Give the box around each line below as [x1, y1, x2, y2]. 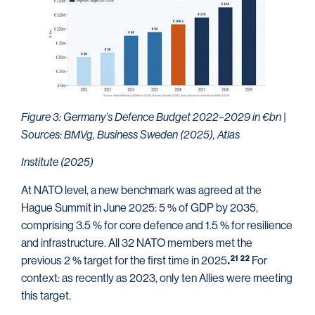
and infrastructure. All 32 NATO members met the [21, 236, 252, 250]
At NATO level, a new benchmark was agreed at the [21, 183, 262, 197]
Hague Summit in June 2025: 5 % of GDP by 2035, [21, 200, 258, 214]
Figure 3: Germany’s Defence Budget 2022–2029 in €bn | [21, 110, 286, 124]
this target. [21, 288, 71, 302]
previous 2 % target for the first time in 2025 [21, 253, 227, 267]
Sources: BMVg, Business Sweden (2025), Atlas [21, 128, 240, 142]
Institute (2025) [21, 155, 94, 169]
